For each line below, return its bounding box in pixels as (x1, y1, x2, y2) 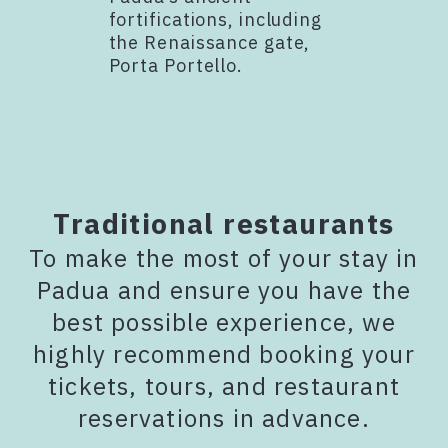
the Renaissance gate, (108, 30, 311, 54)
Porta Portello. (108, 53, 243, 77)
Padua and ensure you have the (36, 273, 412, 306)
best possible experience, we (52, 305, 396, 338)
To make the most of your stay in (29, 241, 419, 274)
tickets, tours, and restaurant (47, 369, 400, 402)
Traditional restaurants (53, 204, 395, 242)
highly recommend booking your (33, 337, 415, 370)
